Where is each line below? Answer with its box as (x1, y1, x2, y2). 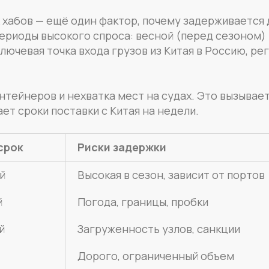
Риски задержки (77, 139, 166, 154)
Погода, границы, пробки (77, 194, 208, 209)
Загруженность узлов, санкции (77, 221, 240, 236)
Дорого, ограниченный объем (77, 248, 234, 263)
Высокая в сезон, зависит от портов (77, 167, 265, 182)
